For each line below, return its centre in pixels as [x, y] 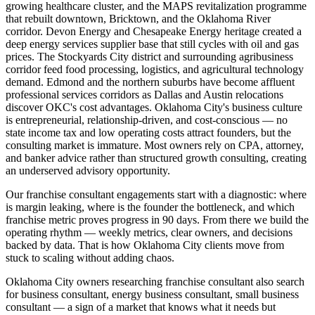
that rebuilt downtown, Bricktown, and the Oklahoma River [138, 18]
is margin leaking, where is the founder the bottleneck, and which [150, 207]
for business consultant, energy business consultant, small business [152, 294]
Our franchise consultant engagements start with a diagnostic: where [156, 194]
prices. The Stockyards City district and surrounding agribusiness [149, 56]
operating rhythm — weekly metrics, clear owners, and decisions [149, 232]
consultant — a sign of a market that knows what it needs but [141, 307]
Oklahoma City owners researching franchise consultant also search [155, 281]
